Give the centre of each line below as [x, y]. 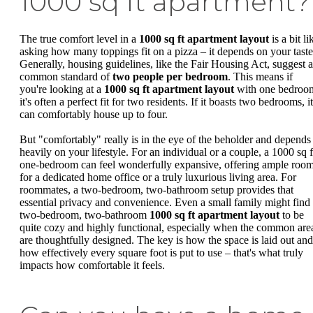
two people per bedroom [170, 77]
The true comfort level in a [79, 39]
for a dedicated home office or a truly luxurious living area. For [158, 177]
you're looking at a [62, 89]
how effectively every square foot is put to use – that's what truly [161, 252]
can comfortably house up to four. [94, 115]
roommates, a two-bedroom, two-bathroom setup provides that [156, 189]
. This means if [260, 77]
